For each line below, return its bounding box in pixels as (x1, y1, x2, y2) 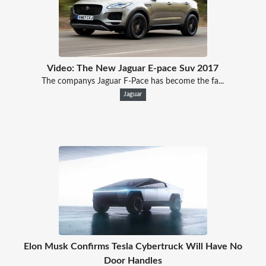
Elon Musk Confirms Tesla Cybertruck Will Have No (23, 241, 242, 251)
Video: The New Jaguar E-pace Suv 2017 (47, 63, 219, 73)
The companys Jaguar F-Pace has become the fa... (42, 77, 224, 85)
